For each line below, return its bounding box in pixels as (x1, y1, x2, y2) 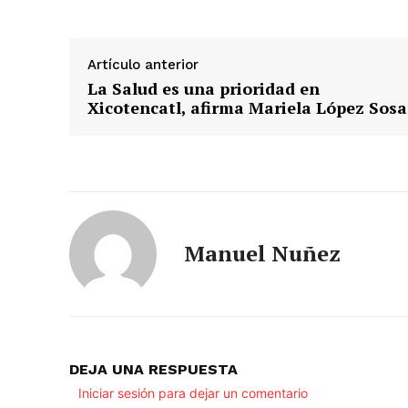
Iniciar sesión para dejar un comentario (78, 385, 308, 402)
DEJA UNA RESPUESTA (69, 361, 238, 379)
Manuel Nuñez (184, 239, 341, 269)
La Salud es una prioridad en (87, 77, 320, 100)
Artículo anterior (87, 56, 199, 74)
